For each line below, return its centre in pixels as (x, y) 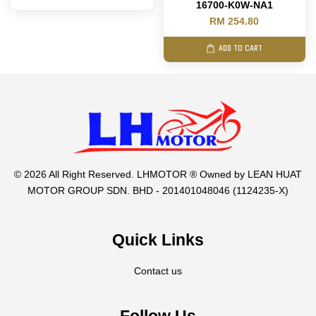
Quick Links (158, 240)
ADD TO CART (241, 49)
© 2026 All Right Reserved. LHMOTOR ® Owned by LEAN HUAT (158, 175)
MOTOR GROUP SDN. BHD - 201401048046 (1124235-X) (158, 191)
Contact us (158, 272)
